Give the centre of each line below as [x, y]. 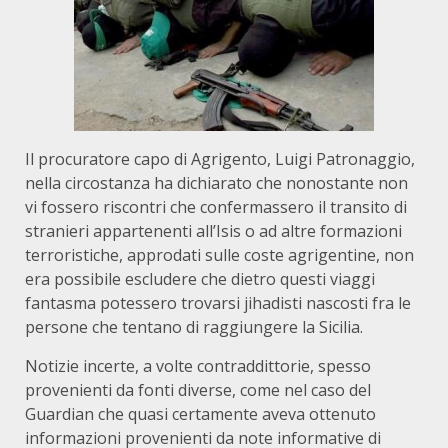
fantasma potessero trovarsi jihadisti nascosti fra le [218, 303]
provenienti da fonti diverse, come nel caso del [198, 390]
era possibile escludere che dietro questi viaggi [200, 279]
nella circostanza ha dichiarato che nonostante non [216, 183]
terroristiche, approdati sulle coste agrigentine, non [219, 255]
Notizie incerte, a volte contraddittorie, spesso [198, 366]
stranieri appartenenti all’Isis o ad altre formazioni [213, 231]
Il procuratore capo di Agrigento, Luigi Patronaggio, [220, 159]
